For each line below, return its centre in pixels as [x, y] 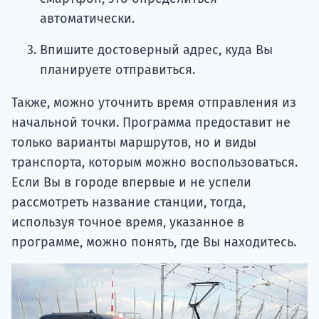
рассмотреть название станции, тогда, [129, 203]
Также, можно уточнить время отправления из [154, 103]
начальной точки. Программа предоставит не [151, 123]
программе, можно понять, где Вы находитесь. [154, 242]
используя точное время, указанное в [128, 223]
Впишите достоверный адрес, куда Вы [156, 50]
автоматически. [87, 19]
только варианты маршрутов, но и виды [134, 143]
